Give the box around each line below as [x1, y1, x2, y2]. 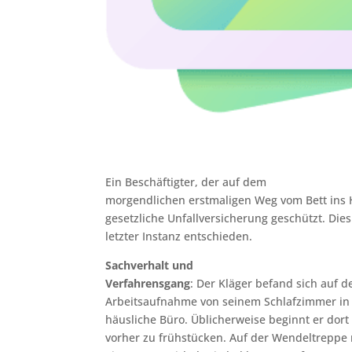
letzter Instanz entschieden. [105, 228, 253, 244]
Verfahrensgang [105, 275, 191, 291]
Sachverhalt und [105, 257, 194, 273]
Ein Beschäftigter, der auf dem [105, 174, 267, 189]
